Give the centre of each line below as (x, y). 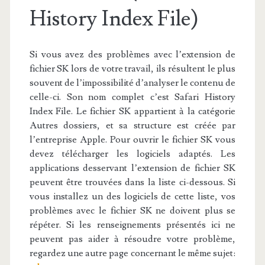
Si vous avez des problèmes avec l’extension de (132, 54)
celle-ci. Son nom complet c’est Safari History (132, 97)
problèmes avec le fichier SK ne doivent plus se (132, 211)
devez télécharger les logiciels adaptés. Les (132, 154)
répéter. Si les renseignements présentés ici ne (132, 225)
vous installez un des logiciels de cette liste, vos (132, 196)
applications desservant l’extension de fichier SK (132, 168)
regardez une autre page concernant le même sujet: (132, 253)
